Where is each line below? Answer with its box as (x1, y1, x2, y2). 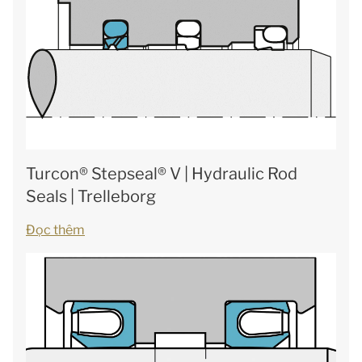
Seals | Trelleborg (26, 187, 156, 206)
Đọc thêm (26, 222, 85, 238)
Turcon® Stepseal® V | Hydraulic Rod (26, 164, 297, 183)
